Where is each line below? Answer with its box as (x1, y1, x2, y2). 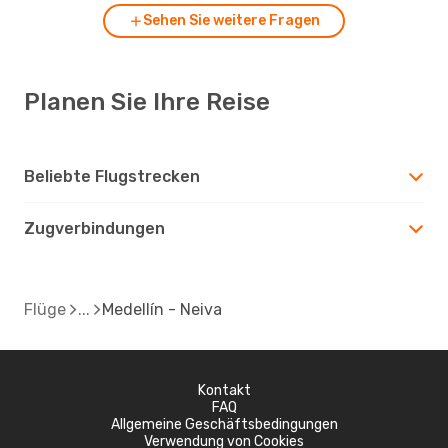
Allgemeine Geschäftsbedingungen (110, 415, 338, 433)
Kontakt (197, 381, 251, 399)
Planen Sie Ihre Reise (24, 87, 270, 116)
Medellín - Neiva (102, 299, 222, 319)
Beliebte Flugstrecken (24, 166, 200, 186)
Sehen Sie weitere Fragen (142, 11, 320, 29)
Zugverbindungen (24, 218, 165, 238)
